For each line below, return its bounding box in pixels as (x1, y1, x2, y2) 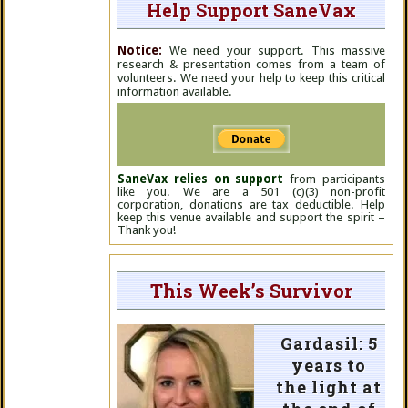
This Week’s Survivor (150, 279, 352, 302)
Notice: (117, 44, 162, 57)
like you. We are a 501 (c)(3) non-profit (117, 185, 385, 199)
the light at (276, 376, 382, 398)
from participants (283, 172, 386, 186)
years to (291, 354, 366, 376)
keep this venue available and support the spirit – (117, 210, 385, 224)
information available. (117, 85, 232, 98)
